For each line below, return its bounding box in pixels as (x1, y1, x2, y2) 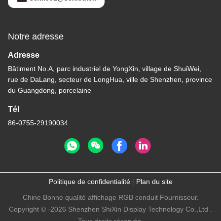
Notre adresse (8, 32, 64, 42)
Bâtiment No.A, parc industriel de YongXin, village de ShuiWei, (8, 65, 201, 73)
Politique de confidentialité (48, 178, 130, 186)
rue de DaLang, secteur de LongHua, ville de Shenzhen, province (8, 75, 212, 84)
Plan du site (136, 178, 173, 186)
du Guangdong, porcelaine (8, 86, 91, 95)
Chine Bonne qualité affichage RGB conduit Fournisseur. (22, 193, 199, 202)
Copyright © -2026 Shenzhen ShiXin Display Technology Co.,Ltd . (9, 205, 212, 214)
